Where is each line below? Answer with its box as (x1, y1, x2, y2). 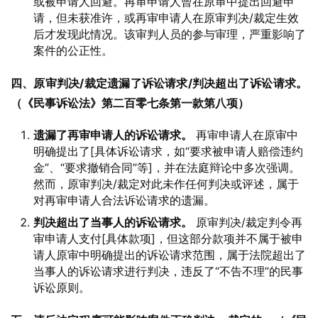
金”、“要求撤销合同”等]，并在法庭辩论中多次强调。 (33, 160, 300, 175)
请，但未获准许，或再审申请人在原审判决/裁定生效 (33, 11, 299, 25)
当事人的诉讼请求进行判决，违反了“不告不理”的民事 (33, 264, 303, 278)
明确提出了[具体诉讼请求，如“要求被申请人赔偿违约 (33, 144, 303, 158)
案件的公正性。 (33, 43, 113, 57)
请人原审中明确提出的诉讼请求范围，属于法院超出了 (33, 248, 306, 262)
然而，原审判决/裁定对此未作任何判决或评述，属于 (33, 177, 299, 191)
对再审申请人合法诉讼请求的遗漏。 (33, 193, 215, 207)
